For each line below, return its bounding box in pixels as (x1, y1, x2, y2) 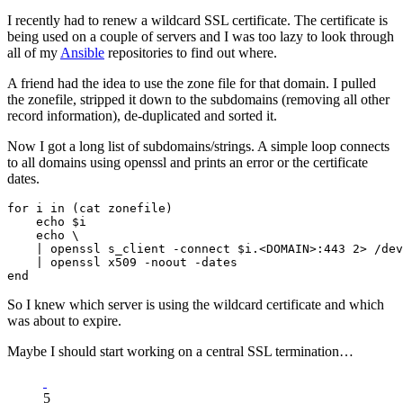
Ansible (60, 45, 104, 61)
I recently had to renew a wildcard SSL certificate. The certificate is (7, 13, 388, 29)
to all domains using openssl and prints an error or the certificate (7, 155, 368, 171)
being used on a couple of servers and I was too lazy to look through (7, 29, 394, 45)
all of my (7, 45, 60, 61)
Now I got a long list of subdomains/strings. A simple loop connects (7, 139, 390, 155)
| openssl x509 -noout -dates (7, 255, 237, 270)
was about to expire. (7, 313, 121, 329)
